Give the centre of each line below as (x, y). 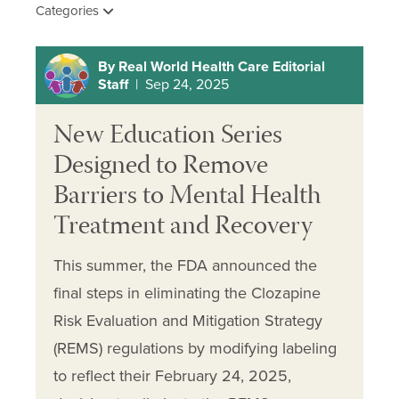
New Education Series (168, 137)
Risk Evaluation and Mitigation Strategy (188, 321)
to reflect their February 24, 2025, (172, 376)
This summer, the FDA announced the (185, 266)
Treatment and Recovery (183, 228)
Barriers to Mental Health (187, 198)
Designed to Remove (161, 167)
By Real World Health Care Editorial (212, 66)
